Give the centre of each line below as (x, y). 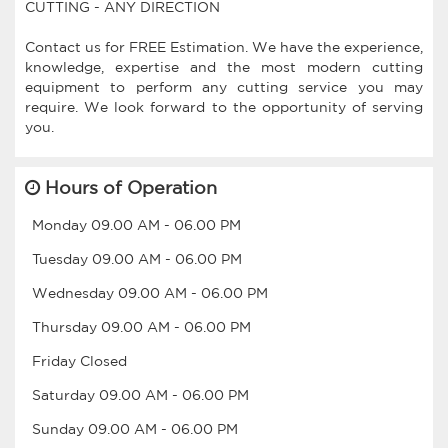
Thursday (66, 326)
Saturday (65, 394)
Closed (103, 360)
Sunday (60, 428)
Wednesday (75, 292)
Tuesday (62, 258)
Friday (56, 360)
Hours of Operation (128, 186)
